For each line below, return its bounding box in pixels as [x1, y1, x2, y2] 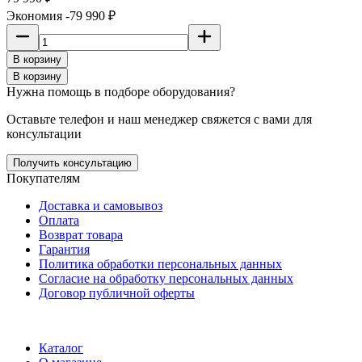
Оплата [39, 213, 79, 227]
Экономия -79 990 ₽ [6, 8, 116, 23]
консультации [6, 126, 82, 141]
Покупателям [6, 170, 80, 185]
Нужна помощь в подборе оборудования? [6, 84, 235, 99]
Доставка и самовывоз [39, 198, 162, 213]
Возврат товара [39, 227, 123, 242]
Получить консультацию [13, 156, 132, 169]
